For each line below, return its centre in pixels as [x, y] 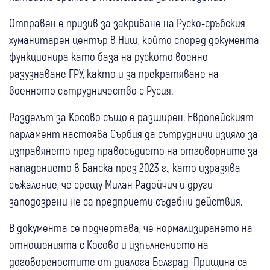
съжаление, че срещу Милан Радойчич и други [111, 184]
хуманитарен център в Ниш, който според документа [134, 39]
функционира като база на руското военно [108, 56]
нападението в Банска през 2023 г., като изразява [125, 167]
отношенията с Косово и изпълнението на [109, 244]
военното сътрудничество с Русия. [91, 90]
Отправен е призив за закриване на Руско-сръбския [127, 22]
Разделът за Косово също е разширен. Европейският [131, 116]
